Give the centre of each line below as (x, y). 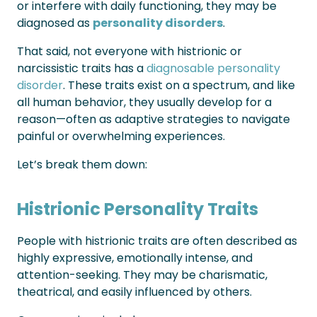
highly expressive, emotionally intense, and (135, 258)
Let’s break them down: (82, 165)
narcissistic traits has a (82, 68)
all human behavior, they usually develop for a (144, 102)
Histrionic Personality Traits (138, 209)
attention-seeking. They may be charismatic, (142, 275)
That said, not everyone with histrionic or (129, 51)
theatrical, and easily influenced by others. (134, 292)
